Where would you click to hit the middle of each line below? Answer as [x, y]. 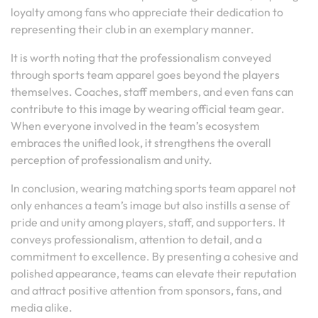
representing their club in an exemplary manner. [132, 29]
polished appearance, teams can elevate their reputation [154, 273]
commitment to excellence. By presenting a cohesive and [154, 256]
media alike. [42, 307]
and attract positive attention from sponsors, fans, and [146, 290]
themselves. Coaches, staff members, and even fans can [152, 92]
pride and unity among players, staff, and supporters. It [148, 222]
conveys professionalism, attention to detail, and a [136, 239]
